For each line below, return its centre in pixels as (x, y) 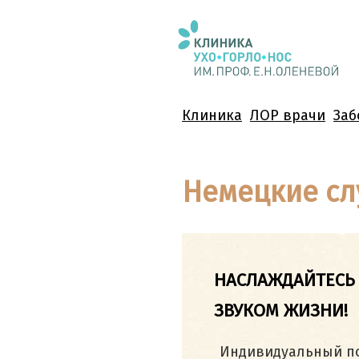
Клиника (212, 115)
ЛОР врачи (288, 115)
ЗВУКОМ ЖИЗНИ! (281, 311)
